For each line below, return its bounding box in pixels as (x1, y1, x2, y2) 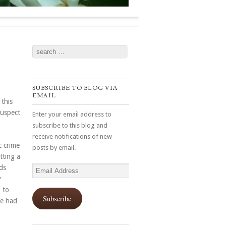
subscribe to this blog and (32, 122, 107, 130)
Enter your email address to (32, 110, 111, 119)
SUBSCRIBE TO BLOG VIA (32, 84, 118, 92)
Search (32, 45, 52, 53)
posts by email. (32, 144, 76, 152)
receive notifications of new (32, 133, 112, 141)
